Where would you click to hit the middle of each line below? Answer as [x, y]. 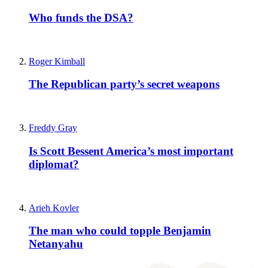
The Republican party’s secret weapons [124, 84]
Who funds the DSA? [81, 18]
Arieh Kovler [54, 208]
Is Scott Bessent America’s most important [131, 151]
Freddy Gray [53, 128]
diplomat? [54, 164]
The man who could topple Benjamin [120, 231]
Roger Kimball [57, 61]
